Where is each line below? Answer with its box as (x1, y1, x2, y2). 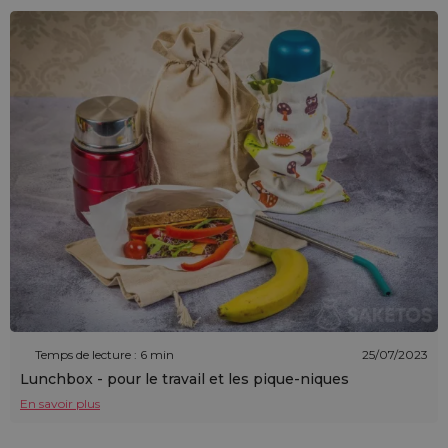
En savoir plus (20, 396, 100, 412)
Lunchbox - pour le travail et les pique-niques (20, 370, 349, 389)
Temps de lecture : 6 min (35, 346, 174, 362)
